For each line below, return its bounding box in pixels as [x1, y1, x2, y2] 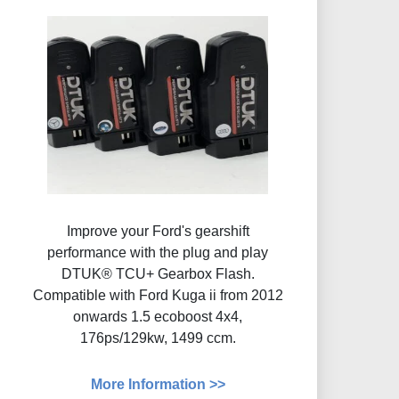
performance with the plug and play [47, 245, 269, 261]
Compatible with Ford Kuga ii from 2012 [32, 288, 283, 304]
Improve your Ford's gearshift [66, 224, 249, 240]
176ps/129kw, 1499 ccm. [79, 330, 236, 346]
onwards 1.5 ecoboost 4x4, [73, 309, 243, 325]
